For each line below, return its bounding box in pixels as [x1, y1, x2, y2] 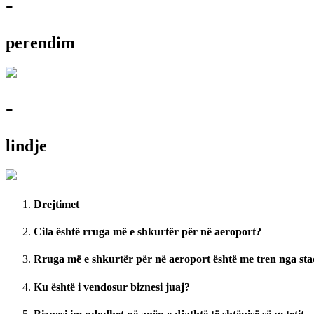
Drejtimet [34, 198, 79, 210]
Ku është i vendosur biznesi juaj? [34, 280, 190, 293]
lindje [6, 136, 47, 155]
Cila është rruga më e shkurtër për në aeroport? [34, 225, 261, 238]
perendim [6, 33, 75, 52]
